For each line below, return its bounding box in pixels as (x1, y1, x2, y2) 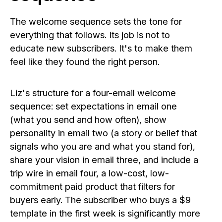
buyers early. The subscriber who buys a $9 (10, 194, 191, 206)
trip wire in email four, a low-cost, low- (10, 167, 169, 179)
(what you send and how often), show (10, 114, 166, 125)
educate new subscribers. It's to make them (10, 42, 192, 54)
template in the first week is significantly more (10, 208, 200, 219)
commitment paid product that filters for (10, 181, 175, 192)
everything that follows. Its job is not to (10, 29, 170, 40)
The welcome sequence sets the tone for (10, 15, 182, 27)
